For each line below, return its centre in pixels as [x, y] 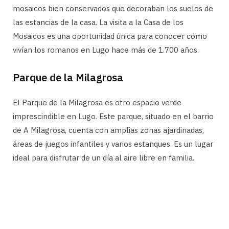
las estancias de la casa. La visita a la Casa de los [98, 22]
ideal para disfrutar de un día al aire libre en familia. [104, 158]
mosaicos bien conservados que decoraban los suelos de [113, 9]
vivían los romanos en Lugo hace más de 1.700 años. [106, 50]
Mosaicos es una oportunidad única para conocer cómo [110, 36]
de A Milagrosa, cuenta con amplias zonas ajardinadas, [108, 130]
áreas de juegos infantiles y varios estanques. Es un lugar [113, 144]
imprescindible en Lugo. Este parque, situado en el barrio [113, 117]
